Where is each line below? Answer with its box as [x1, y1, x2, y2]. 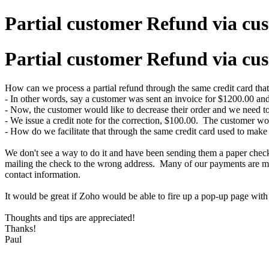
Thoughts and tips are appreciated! [5, 213, 135, 223]
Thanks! [5, 223, 36, 234]
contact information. [5, 169, 80, 180]
